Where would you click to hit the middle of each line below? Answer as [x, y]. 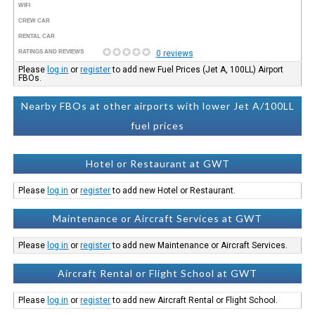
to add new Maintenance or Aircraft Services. [199, 245]
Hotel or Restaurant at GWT [157, 163]
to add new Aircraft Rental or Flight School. [194, 300]
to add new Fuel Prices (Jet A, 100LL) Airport [197, 69]
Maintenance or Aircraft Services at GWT [157, 218]
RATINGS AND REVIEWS [51, 51]
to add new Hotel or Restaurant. [173, 190]
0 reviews [174, 53]
